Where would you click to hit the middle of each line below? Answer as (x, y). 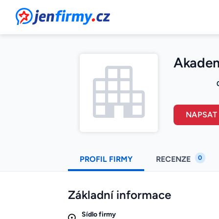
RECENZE (174, 159)
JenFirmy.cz (42, 13)
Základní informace (120, 195)
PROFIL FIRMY (106, 159)
